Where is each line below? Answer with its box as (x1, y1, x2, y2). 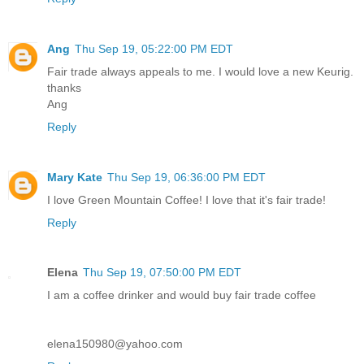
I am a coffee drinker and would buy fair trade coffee (47, 288, 316, 302)
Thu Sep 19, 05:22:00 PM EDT (75, 41, 233, 55)
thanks (47, 80, 81, 94)
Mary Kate (47, 170, 102, 184)
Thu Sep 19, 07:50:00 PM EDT (83, 266, 241, 279)
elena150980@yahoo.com (47, 337, 183, 351)
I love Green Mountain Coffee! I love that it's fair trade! (47, 193, 326, 206)
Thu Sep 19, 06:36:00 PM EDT (107, 170, 266, 184)
